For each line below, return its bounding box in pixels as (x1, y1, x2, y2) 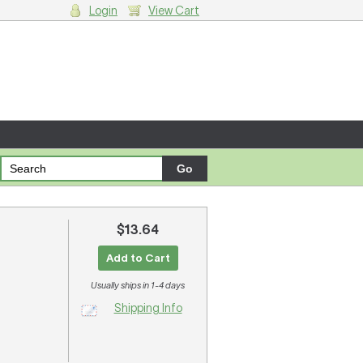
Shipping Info (113, 301, 182, 314)
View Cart (148, 4, 199, 17)
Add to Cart (105, 252, 170, 264)
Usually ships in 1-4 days (91, 280, 185, 290)
